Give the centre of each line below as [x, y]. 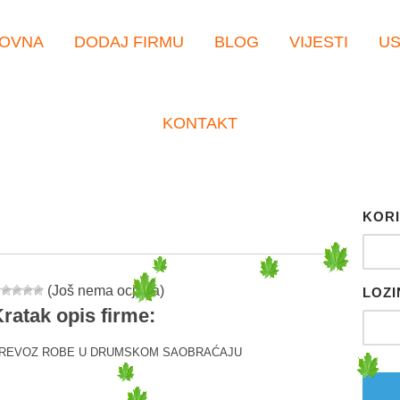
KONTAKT [200, 123]
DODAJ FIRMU [129, 42]
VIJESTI [318, 42]
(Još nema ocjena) [104, 291]
